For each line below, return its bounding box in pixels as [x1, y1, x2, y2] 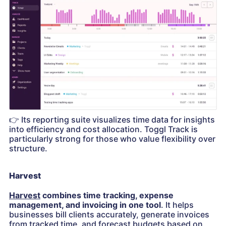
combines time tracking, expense [40, 190, 174, 201]
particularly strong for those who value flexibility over [9, 134, 215, 144]
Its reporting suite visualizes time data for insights [19, 115, 215, 125]
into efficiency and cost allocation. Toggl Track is [9, 124, 198, 135]
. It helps [161, 200, 194, 210]
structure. [9, 143, 47, 154]
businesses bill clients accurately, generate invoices [9, 209, 209, 220]
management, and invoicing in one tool [9, 200, 161, 210]
